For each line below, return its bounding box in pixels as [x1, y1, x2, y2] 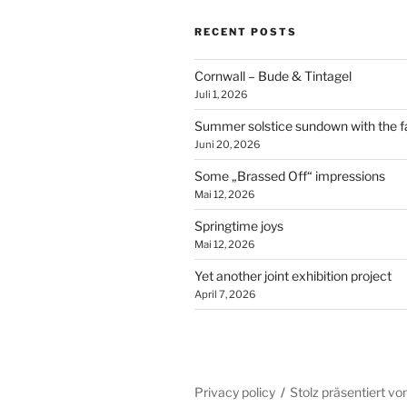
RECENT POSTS [194, 25, 297, 38]
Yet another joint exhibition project [194, 267, 392, 283]
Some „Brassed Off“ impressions [194, 167, 385, 184]
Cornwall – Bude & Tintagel [194, 67, 352, 84]
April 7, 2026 [194, 287, 255, 301]
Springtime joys [194, 217, 283, 233]
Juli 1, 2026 [194, 87, 247, 101]
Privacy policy [194, 383, 275, 400]
